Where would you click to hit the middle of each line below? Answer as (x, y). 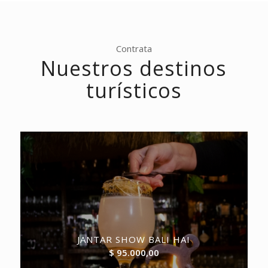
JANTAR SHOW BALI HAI (134, 239)
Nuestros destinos (134, 68)
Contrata (134, 49)
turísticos (134, 90)
